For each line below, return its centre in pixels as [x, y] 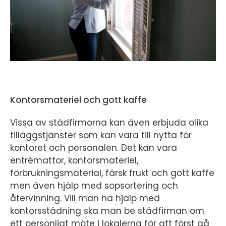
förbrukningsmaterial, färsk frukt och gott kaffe [112, 173]
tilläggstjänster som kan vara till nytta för [101, 135]
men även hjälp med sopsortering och [94, 185]
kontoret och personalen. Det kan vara [94, 148]
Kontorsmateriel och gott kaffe [78, 100]
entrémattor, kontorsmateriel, [74, 160]
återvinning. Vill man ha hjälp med [85, 198]
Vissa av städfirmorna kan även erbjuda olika [109, 122]
